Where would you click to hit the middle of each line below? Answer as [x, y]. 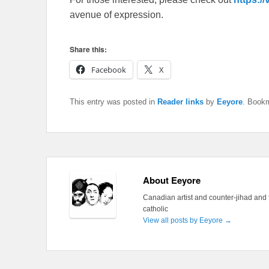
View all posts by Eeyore [183, 221]
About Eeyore [171, 180]
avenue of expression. [116, 15]
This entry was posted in [113, 102]
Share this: [88, 50]
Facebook [109, 70]
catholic [155, 209]
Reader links [180, 102]
